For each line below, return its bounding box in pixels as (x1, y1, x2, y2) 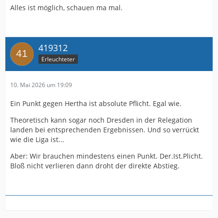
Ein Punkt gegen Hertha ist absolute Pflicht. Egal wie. (10, 99, 182, 108)
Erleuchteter (41, 54, 75, 63)
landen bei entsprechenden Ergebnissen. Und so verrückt (10, 125, 199, 134)
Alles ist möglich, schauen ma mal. (10, 3, 123, 12)
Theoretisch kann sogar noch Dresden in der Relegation (10, 115, 192, 125)
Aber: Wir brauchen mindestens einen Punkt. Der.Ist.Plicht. (10, 151, 203, 161)
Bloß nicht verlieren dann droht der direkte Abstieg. (10, 161, 180, 170)
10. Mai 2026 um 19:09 (10, 81, 72, 89)
